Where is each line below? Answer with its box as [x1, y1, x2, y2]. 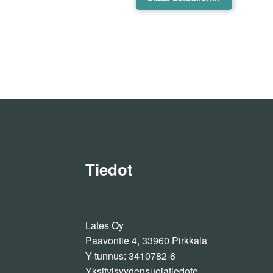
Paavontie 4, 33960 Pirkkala [85, 233, 208, 247]
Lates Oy [85, 218, 124, 232]
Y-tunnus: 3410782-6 [85, 248, 176, 263]
